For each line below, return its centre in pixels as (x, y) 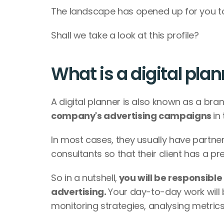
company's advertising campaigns (132, 116)
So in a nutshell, (84, 178)
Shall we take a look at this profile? (125, 35)
